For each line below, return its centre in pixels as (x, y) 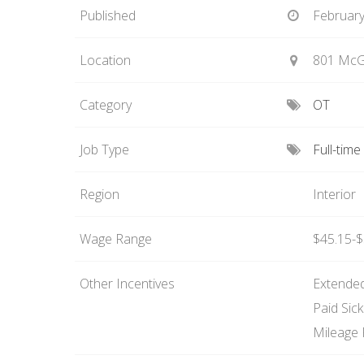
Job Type (104, 149)
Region (100, 194)
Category (106, 105)
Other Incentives (127, 284)
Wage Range (116, 239)
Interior (334, 194)
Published (108, 15)
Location (105, 60)
